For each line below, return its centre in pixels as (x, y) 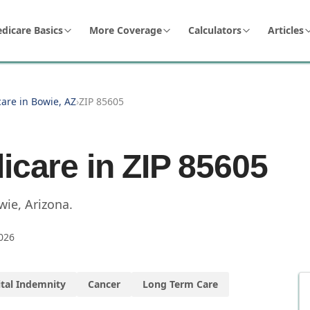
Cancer (104, 284)
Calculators (215, 30)
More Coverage (126, 30)
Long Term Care (180, 284)
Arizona (47, 204)
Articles (286, 30)
